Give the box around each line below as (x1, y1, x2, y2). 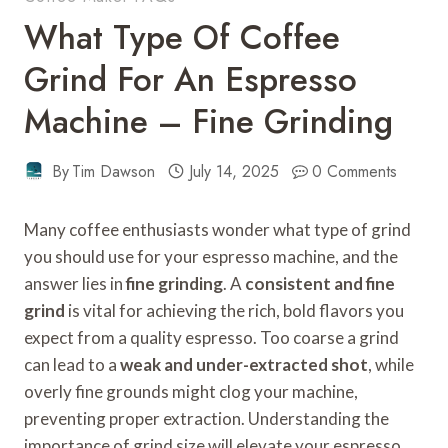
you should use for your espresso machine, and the (24, 245, 398, 267)
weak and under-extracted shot (120, 353, 368, 375)
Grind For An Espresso (24, 55, 357, 103)
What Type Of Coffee (24, 13, 340, 61)
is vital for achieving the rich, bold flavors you (65, 299, 404, 321)
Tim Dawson (72, 159, 156, 183)
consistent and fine (245, 272, 395, 294)
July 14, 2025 (188, 159, 279, 183)
